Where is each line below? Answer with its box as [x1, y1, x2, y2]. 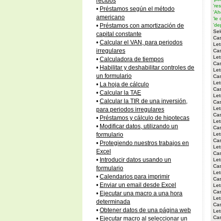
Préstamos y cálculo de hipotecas [100, 115, 189, 121]
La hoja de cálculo [100, 81, 149, 87]
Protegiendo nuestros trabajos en [100, 140, 189, 146]
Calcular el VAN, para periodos [100, 39, 183, 45]
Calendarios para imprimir [100, 174, 170, 180]
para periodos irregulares [96, 107, 164, 112]
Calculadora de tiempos [100, 56, 164, 62]
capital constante [96, 31, 142, 37]
